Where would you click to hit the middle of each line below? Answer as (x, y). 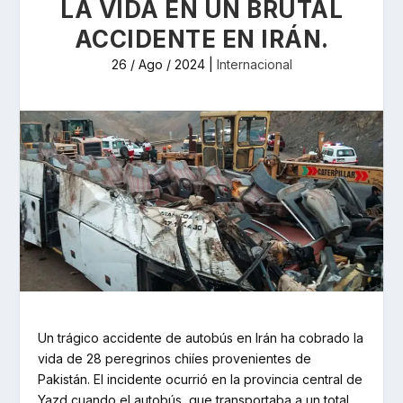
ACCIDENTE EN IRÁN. (201, 39)
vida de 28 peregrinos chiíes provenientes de (175, 359)
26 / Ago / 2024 (158, 64)
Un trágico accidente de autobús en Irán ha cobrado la (201, 338)
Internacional (254, 64)
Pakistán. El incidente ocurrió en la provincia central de (201, 380)
